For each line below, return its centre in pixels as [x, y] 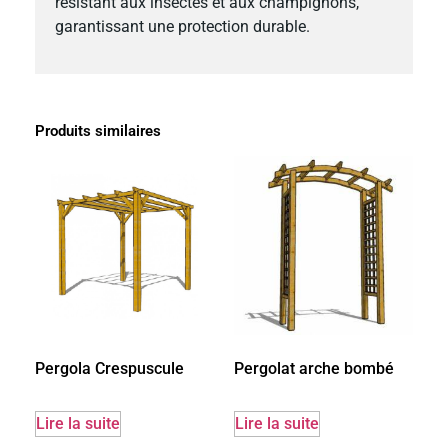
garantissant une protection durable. [182, 27]
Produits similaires [98, 130]
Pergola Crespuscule [109, 369]
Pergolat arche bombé [314, 368]
